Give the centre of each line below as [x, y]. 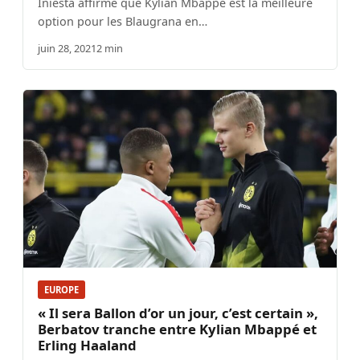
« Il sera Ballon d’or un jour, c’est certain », [178, 313]
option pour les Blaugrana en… [123, 22]
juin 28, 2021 [67, 49]
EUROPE [61, 290]
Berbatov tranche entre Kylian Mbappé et [177, 329]
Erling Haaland [87, 346]
